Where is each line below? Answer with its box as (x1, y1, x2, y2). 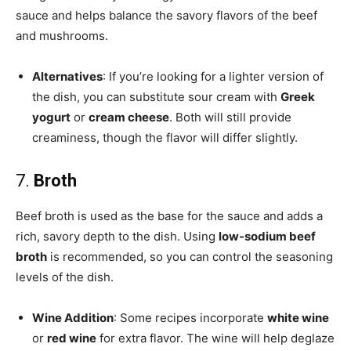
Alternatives (32, 69, 103, 85)
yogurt (32, 110, 71, 125)
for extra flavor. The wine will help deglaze (96, 331, 335, 346)
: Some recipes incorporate (114, 310, 267, 326)
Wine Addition (32, 310, 114, 326)
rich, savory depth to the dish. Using (16, 229, 219, 244)
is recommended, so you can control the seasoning (47, 249, 333, 265)
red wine (47, 331, 96, 346)
